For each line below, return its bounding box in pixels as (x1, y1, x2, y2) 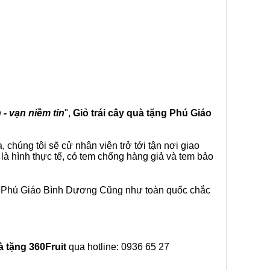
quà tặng (127, 108, 169, 118)
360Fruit (29, 242, 66, 252)
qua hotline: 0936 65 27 (66, 242, 169, 252)
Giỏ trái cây (73, 108, 127, 118)
